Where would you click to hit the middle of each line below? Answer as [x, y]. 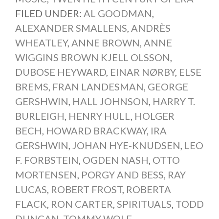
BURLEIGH [40, 116]
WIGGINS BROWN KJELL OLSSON [92, 57]
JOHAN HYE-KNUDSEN [126, 145]
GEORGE [168, 87]
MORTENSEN [46, 175]
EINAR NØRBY [142, 72]
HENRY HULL [99, 116]
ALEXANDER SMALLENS [71, 28]
